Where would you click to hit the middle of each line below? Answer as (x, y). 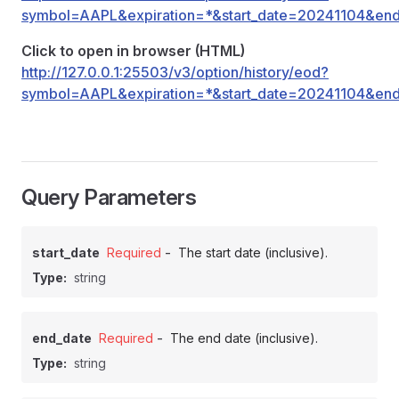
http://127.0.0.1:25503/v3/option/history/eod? (175, 72)
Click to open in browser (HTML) (133, 51)
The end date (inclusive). (244, 338)
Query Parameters (109, 197)
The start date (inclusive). (253, 252)
